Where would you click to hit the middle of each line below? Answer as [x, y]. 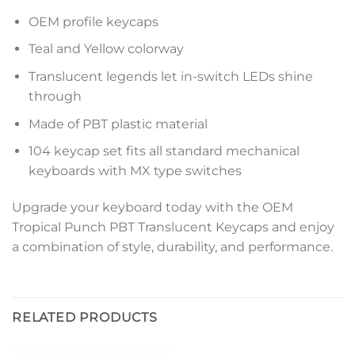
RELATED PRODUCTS [85, 317]
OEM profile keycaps [93, 21]
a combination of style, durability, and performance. [172, 247]
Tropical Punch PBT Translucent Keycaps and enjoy [173, 227]
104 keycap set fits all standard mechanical [164, 151]
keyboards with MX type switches [135, 171]
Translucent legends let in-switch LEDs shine [170, 77]
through [55, 97]
